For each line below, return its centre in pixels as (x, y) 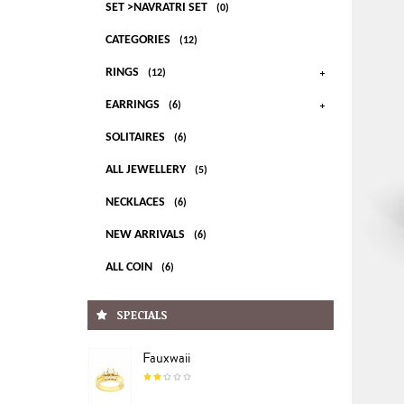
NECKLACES (137, 203)
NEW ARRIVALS (147, 235)
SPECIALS (142, 315)
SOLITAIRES (137, 138)
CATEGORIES (139, 41)
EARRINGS (134, 106)
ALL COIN (130, 268)
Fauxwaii (166, 358)
